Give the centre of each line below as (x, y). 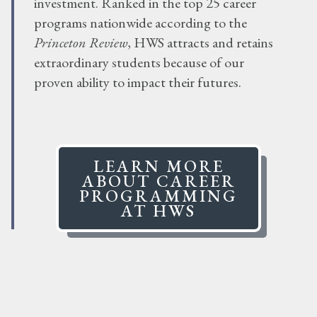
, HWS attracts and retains (200, 43)
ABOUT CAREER (158, 181)
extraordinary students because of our (139, 63)
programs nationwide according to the (140, 23)
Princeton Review (81, 43)
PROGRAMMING (158, 196)
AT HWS (158, 211)
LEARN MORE (158, 166)
